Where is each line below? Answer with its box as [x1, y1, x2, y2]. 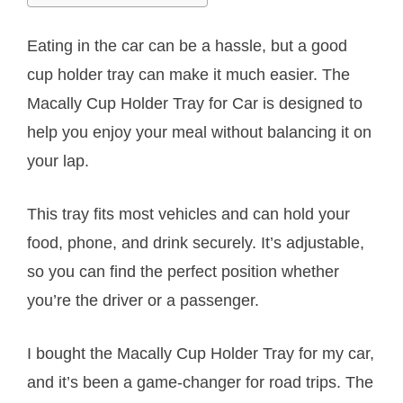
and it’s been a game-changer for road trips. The [27, 373, 373, 392]
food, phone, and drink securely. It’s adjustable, [27, 234, 364, 253]
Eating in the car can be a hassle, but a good [27, 37, 347, 56]
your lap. [27, 152, 89, 171]
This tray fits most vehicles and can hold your [27, 205, 350, 224]
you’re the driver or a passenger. [27, 291, 259, 310]
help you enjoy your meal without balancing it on [27, 123, 372, 142]
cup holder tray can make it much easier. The [27, 66, 350, 85]
